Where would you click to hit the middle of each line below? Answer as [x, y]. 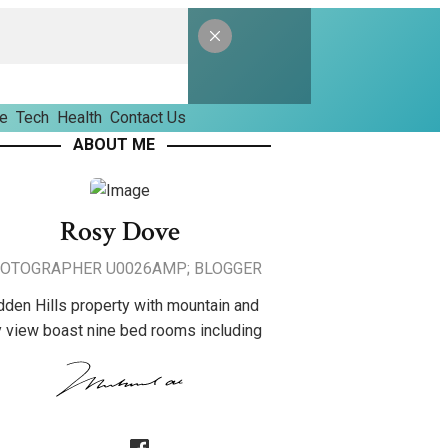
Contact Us [148, 117]
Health [79, 117]
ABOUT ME [113, 144]
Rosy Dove [119, 231]
